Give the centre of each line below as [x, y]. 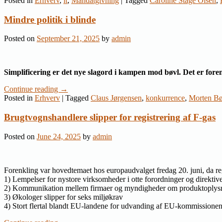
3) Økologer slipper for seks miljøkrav [63, 197]
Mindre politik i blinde [50, 19]
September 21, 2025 [68, 39]
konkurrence [165, 98]
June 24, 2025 [59, 136]
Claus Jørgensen [116, 98]
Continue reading [32, 89]
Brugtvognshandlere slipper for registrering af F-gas [110, 117]
